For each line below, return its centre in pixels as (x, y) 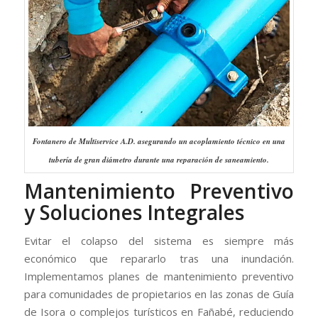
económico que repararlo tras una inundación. (159, 259)
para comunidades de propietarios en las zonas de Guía (159, 294)
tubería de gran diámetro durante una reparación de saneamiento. (159, 160)
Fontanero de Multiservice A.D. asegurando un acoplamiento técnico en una (159, 142)
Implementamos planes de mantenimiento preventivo (159, 276)
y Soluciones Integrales (134, 213)
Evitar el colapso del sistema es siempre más (159, 241)
